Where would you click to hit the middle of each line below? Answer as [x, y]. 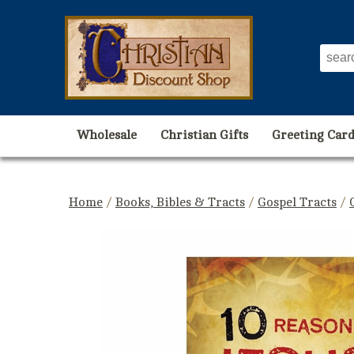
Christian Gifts [204, 135]
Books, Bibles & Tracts [180, 202]
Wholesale [107, 135]
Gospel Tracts [297, 202]
